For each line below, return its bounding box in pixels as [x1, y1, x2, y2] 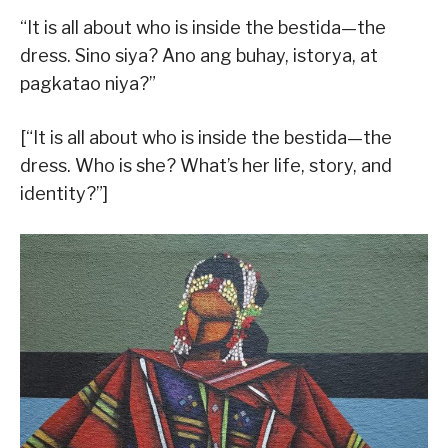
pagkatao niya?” [20, 72, 156, 94]
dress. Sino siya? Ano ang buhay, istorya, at [20, 44, 378, 66]
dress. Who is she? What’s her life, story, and [20, 154, 392, 176]
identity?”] [20, 182, 108, 204]
